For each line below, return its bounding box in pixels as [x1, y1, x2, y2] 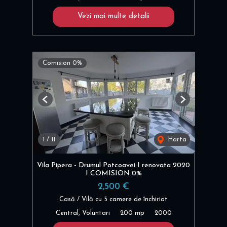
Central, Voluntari [55, 209, 110, 216]
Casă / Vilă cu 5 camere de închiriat [59, 196, 168, 203]
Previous [45, 99, 70, 106]
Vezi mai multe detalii [78, 12, 149, 20]
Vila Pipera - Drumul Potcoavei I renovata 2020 [37, 161, 190, 169]
